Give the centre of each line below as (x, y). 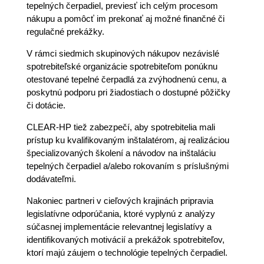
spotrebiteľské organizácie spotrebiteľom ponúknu (122, 66)
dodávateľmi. (51, 179)
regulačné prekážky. (65, 32)
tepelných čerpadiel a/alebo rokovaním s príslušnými (127, 166)
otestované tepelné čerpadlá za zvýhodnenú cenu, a (126, 79)
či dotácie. (46, 105)
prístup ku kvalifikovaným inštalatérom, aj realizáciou (128, 140)
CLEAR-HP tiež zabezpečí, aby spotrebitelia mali (121, 127)
